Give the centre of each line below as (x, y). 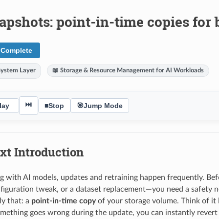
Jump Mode (103, 105)
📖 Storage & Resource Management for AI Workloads (128, 70)
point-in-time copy (63, 201)
